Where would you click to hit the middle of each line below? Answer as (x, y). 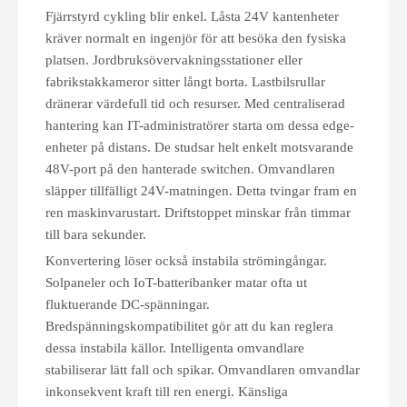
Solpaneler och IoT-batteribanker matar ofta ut (176, 283)
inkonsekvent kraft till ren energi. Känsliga (167, 392)
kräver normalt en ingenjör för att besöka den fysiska (196, 38)
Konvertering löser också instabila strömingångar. (186, 261)
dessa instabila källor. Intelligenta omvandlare (175, 348)
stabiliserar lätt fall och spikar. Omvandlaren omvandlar (203, 370)
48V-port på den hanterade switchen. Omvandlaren (190, 169)
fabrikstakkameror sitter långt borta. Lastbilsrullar (185, 82)
